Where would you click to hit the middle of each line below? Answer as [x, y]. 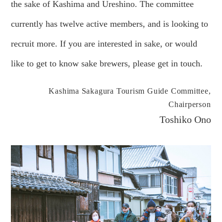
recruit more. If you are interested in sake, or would [104, 43]
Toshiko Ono [185, 120]
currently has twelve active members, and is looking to [110, 24]
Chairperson [190, 105]
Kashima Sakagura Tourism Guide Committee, [130, 91]
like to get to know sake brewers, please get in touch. [107, 63]
